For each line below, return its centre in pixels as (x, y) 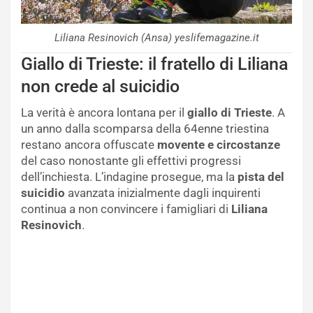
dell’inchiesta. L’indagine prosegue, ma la (129, 176)
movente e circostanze (219, 144)
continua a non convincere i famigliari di (126, 209)
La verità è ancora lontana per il (104, 112)
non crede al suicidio (100, 86)
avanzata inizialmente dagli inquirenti (164, 192)
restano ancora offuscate (89, 144)
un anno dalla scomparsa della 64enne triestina (145, 128)
